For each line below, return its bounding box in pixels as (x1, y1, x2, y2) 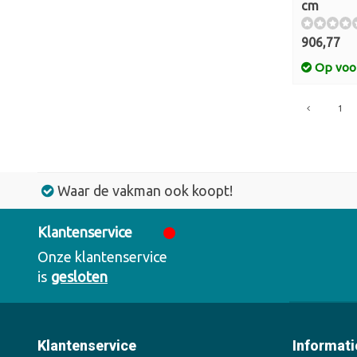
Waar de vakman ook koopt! (57, 182, 233, 198)
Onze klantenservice (37, 249, 167, 265)
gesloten (51, 269, 108, 284)
